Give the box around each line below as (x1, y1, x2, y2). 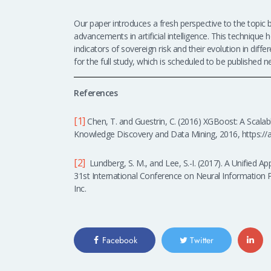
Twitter (189, 233, 214, 246)
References (74, 87, 117, 99)
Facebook (102, 233, 137, 246)
